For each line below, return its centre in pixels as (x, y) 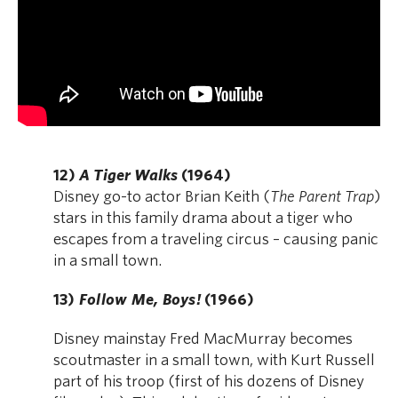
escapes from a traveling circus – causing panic (216, 240)
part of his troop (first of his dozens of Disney (209, 382)
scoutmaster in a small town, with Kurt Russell (214, 361)
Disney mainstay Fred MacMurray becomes (203, 339)
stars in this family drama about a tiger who (203, 219)
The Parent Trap (322, 197)
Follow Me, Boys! (139, 300)
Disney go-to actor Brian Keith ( (162, 197)
